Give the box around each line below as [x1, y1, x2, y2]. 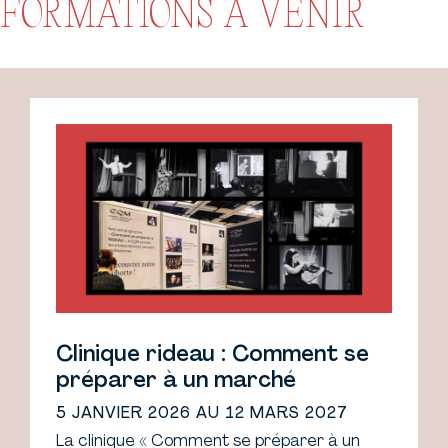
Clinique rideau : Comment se [56, 344, 369, 368]
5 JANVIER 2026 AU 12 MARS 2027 [56, 406, 348, 423]
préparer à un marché [56, 370, 296, 394]
